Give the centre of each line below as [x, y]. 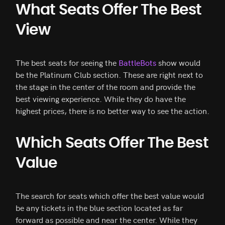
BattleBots [138, 63]
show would [179, 63]
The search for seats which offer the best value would [110, 196]
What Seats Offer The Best [109, 10]
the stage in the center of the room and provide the [105, 87]
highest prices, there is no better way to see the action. [113, 111]
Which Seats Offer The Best [112, 143]
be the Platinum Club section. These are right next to [109, 75]
